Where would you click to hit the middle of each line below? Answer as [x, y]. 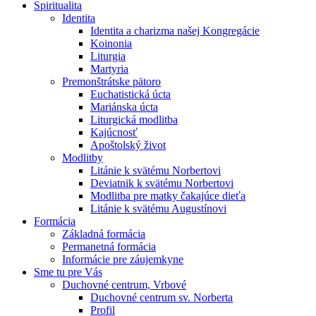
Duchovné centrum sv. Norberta [162, 297]
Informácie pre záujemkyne [123, 259]
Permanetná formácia [109, 246]
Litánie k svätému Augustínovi [158, 208]
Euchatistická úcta [130, 94]
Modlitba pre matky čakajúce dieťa [168, 195]
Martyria [109, 68]
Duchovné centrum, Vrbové [124, 284]
